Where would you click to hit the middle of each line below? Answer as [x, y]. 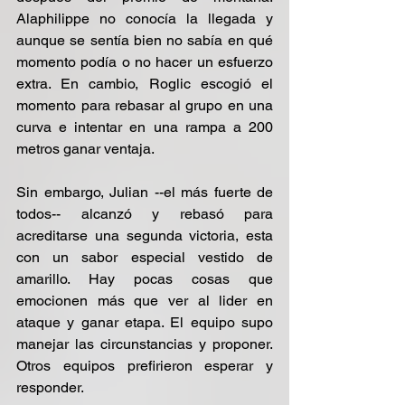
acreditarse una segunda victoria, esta [145, 235]
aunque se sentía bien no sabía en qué [145, 40]
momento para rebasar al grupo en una [145, 105]
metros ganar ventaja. [85, 149]
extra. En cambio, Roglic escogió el [145, 84]
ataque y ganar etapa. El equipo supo [145, 322]
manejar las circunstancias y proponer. [145, 344]
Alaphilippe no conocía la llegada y [145, 19]
